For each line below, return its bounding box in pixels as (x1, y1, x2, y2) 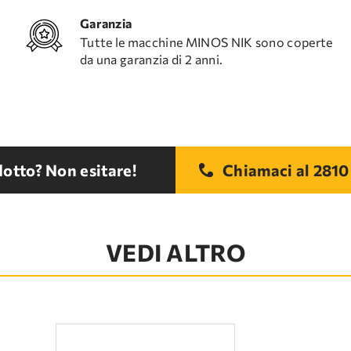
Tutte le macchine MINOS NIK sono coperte (79, 34, 333, 49)
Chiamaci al (223, 161, 309, 179)
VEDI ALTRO (105, 237, 246, 266)
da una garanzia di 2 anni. (79, 52, 223, 67)
